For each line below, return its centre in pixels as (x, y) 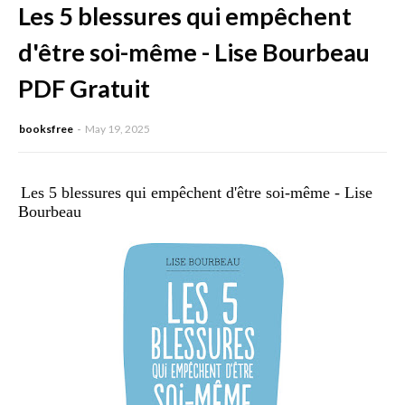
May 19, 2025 (118, 129)
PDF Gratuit (84, 89)
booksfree (46, 129)
